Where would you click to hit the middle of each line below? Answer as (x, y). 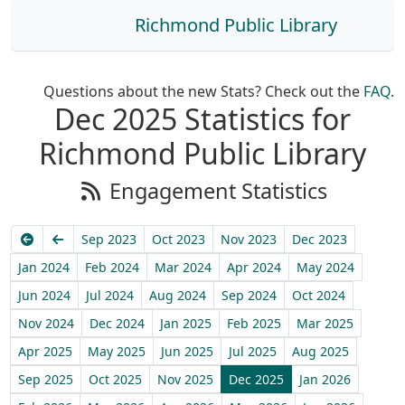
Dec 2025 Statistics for (202, 119)
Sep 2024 (249, 295)
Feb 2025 (254, 323)
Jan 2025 (186, 323)
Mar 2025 (325, 323)
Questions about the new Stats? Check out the (203, 91)
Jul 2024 (110, 295)
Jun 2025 (187, 351)
